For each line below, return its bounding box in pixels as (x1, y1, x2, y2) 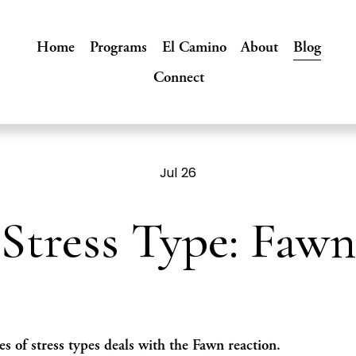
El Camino (161, 38, 226, 56)
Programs (89, 38, 147, 56)
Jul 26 (160, 164, 196, 182)
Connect (153, 68, 205, 87)
